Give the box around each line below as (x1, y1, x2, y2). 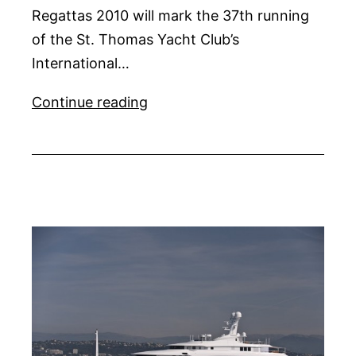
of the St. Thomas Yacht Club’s (32, 30, 239, 48)
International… (32, 54, 130, 72)
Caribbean (147, 92, 216, 110)
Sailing (147, 114, 191, 132)
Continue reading (32, 93, 148, 110)
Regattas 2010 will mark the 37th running (32, 6, 309, 24)
